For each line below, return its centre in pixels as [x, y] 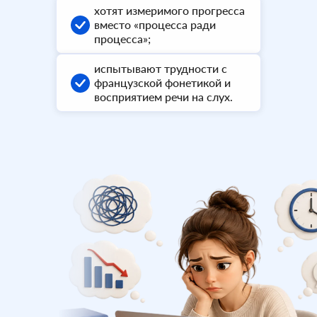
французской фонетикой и [162, 82]
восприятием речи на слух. [163, 97]
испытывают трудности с [161, 68]
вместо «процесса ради [155, 24]
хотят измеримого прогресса [169, 10]
